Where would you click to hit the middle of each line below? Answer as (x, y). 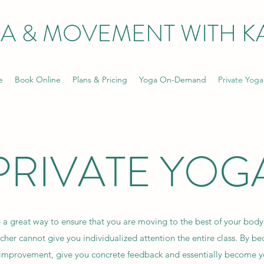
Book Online (37, 80)
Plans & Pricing (100, 80)
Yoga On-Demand (172, 80)
